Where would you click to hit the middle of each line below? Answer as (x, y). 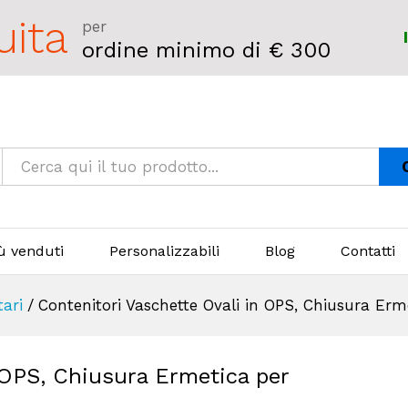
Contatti (368, 250)
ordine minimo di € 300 (206, 50)
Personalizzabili (164, 250)
